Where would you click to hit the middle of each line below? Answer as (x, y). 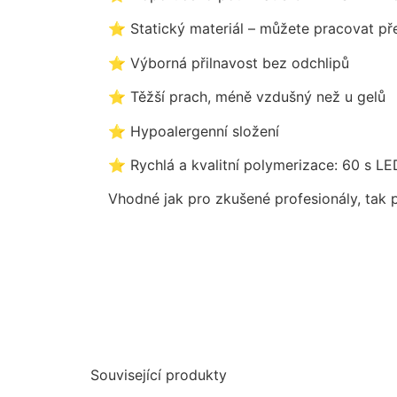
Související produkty (159, 375)
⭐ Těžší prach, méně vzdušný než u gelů (247, 97)
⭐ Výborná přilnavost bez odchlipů (229, 62)
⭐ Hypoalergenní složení (194, 131)
